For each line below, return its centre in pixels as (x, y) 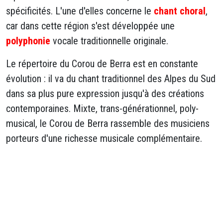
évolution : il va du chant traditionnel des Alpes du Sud (111, 79)
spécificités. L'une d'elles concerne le (80, 11)
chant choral (180, 11)
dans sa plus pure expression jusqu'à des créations (105, 94)
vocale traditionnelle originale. (109, 41)
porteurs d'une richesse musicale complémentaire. (104, 138)
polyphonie (28, 41)
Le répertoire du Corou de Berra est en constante (102, 64)
